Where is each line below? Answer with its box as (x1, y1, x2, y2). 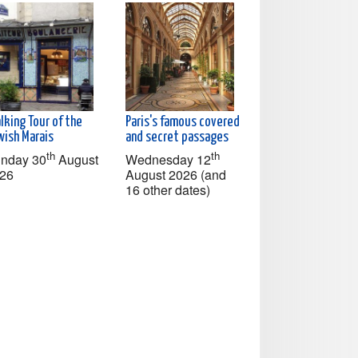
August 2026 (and (125, 165, 226, 184)
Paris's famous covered (125, 114, 240, 129)
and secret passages (125, 129, 229, 145)
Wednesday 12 (125, 149, 211, 169)
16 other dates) (125, 180, 210, 199)
